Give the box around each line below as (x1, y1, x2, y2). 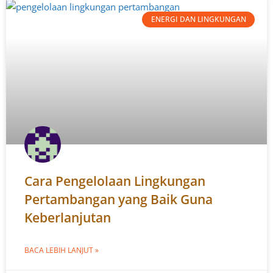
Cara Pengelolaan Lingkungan (24, 172, 205, 190)
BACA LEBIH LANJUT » (24, 245, 99, 255)
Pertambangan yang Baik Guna (24, 191, 213, 208)
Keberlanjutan (24, 209, 111, 226)
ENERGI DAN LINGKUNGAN (151, 14, 246, 25)
